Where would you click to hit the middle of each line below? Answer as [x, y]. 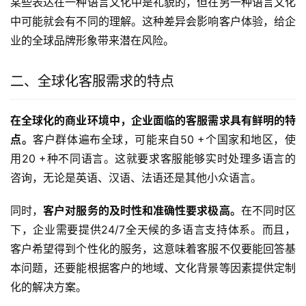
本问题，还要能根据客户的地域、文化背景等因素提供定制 [153, 268]
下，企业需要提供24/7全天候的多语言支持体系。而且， [153, 230]
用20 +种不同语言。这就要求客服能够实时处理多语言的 [153, 159]
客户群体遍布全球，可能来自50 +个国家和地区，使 [165, 140]
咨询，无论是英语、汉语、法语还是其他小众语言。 [136, 178]
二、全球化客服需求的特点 [92, 82]
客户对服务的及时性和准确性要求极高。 [142, 211]
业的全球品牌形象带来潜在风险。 [92, 41]
